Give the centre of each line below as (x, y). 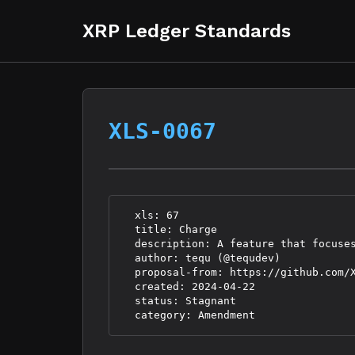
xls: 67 (151, 215)
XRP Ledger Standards (187, 31)
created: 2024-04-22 (189, 286)
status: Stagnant (179, 301)
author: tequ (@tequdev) (201, 258)
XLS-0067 (162, 131)
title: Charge (170, 229)
